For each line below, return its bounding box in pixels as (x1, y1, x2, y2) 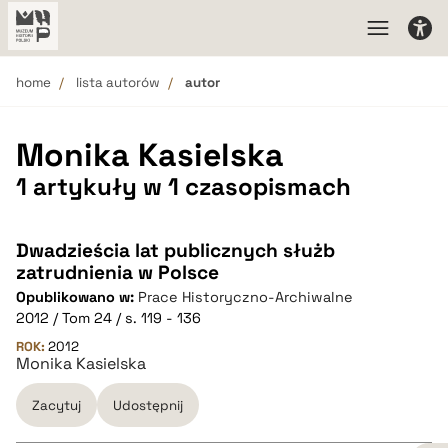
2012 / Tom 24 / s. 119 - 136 (16, 309, 201, 327)
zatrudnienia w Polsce (16, 260, 219, 285)
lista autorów (76, 74, 160, 91)
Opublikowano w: (16, 288, 138, 306)
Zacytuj (32, 396, 81, 414)
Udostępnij (113, 396, 183, 414)
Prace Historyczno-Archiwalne (138, 288, 353, 306)
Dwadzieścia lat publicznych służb (16, 238, 335, 263)
